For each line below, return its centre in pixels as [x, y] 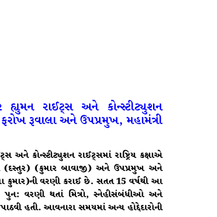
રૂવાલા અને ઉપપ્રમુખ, [76, 121]
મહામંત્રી [144, 121]
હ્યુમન [22, 107]
